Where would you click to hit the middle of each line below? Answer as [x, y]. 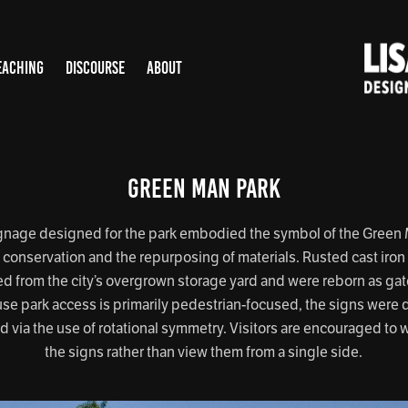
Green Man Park [204, 189]
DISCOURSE [95, 68]
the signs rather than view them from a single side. [204, 352]
